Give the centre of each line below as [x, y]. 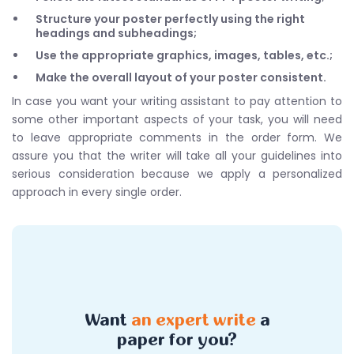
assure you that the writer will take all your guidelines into [177, 155]
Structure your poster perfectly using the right [170, 19]
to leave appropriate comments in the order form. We [177, 137]
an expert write [195, 320]
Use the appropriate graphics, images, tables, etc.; [184, 55]
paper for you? [177, 339]
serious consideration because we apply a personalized [177, 173]
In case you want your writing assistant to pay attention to [177, 101]
